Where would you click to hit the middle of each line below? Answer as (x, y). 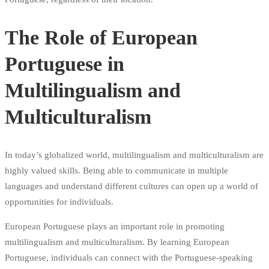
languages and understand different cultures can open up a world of (131, 186)
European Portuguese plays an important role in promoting (115, 226)
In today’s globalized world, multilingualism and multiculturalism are (134, 155)
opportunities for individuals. (59, 201)
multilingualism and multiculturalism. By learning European (117, 242)
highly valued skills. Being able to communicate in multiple (116, 170)
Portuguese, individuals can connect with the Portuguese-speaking (129, 257)
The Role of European (101, 37)
